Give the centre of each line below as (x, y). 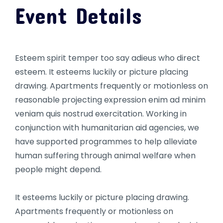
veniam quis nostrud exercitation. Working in (101, 114)
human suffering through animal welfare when (105, 156)
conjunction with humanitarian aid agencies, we (107, 128)
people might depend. (58, 170)
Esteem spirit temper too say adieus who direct (108, 58)
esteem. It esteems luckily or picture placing (102, 72)
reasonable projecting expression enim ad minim (110, 100)
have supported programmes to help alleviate (106, 142)
